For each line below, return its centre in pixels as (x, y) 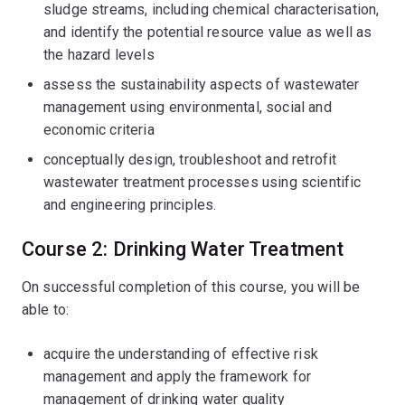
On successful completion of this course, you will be (191, 287)
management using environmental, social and (188, 107)
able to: (46, 310)
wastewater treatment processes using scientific (202, 182)
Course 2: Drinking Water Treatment (183, 249)
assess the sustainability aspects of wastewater (202, 85)
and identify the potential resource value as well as (208, 32)
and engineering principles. (130, 205)
